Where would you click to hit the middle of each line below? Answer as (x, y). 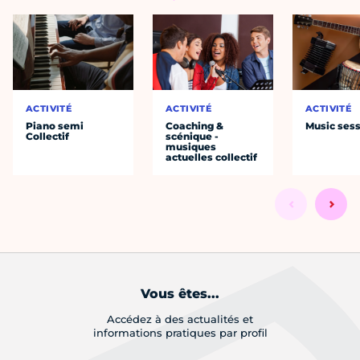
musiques (191, 147)
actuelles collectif (212, 157)
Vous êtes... (180, 294)
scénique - (192, 137)
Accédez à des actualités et (180, 319)
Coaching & (195, 126)
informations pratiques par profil (180, 333)
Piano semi (55, 126)
